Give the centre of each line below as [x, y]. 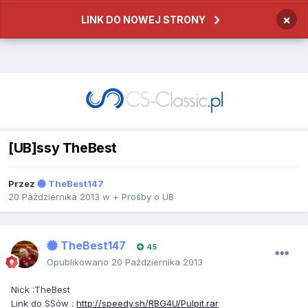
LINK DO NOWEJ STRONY [143, 20]
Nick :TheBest [41, 290]
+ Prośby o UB [143, 197]
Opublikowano [79, 262]
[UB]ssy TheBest [63, 148]
